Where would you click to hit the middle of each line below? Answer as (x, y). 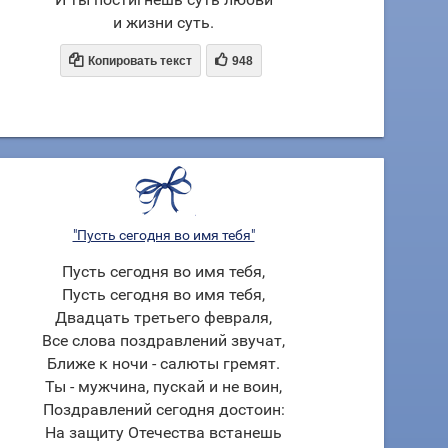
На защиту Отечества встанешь (163, 432)
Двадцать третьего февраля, (163, 317)
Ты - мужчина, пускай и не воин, (163, 386)
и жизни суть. (163, 22)
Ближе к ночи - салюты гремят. (163, 363)
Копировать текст (140, 61)
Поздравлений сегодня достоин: (163, 409)
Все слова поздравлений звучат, (163, 340)
